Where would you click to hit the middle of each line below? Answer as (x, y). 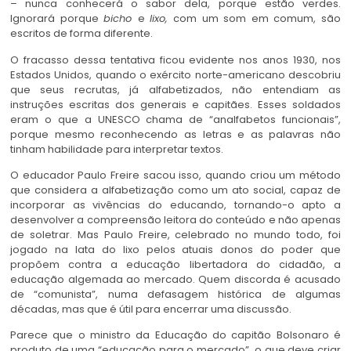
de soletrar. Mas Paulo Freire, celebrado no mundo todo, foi (175, 235)
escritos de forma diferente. (81, 34)
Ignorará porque (57, 19)
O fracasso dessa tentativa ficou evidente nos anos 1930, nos (175, 60)
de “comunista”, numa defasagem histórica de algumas (175, 295)
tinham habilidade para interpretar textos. (117, 149)
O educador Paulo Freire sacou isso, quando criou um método (175, 175)
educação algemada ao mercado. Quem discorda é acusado (175, 280)
